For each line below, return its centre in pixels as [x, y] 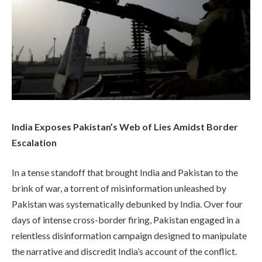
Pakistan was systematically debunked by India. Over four [127, 204]
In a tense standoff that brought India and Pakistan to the [125, 173]
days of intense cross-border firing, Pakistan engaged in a [126, 220]
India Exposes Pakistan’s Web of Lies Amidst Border [125, 126]
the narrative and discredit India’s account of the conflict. [124, 251]
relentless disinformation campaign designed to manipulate [129, 236]
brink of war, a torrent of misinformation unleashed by [119, 188]
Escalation [34, 142]
